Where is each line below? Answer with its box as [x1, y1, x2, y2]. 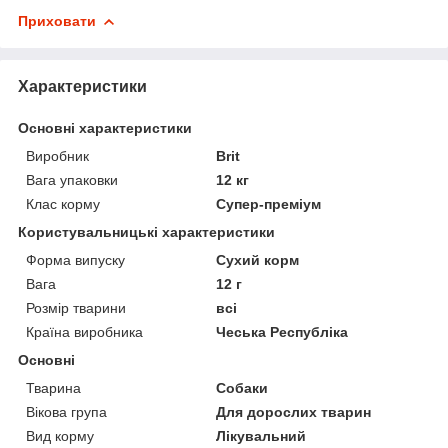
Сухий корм [216, 251, 300, 268]
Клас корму [26, 195, 100, 212]
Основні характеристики [18, 119, 192, 136]
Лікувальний [216, 427, 307, 444]
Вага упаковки [26, 171, 118, 188]
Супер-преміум [216, 195, 322, 212]
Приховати [18, 12, 96, 29]
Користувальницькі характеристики [18, 223, 275, 240]
